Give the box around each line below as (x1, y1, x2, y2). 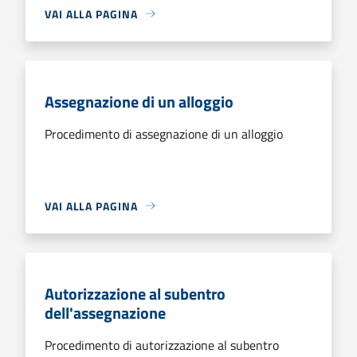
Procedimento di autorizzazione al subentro (45, 335, 279, 355)
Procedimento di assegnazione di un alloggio (45, 124, 283, 143)
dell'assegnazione (45, 300, 166, 325)
